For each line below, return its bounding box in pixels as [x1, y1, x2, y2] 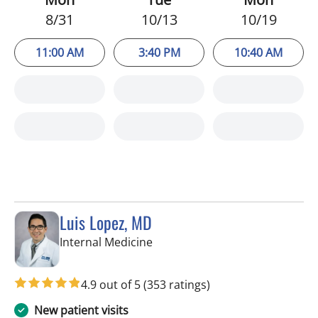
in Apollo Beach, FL [152, 233, 251, 249]
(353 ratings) [143, 276, 210, 292]
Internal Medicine [60, 234, 153, 250]
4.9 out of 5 [81, 276, 143, 292]
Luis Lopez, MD [60, 209, 152, 235]
